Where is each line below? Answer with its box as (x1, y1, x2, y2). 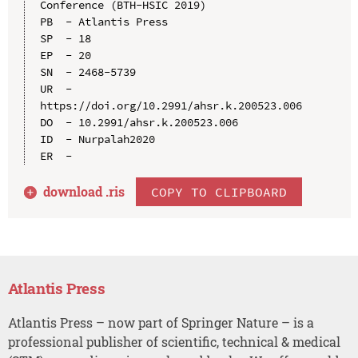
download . (43, 182, 109, 200)
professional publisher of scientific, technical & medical (7, 332, 340, 350)
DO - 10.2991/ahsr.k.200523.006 (39, 114, 238, 129)
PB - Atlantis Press (39, 14, 168, 29)
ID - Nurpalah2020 (39, 131, 155, 146)
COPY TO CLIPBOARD (151, 183, 288, 200)
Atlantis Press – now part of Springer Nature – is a (7, 313, 314, 331)
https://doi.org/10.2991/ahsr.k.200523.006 (39, 97, 302, 113)
